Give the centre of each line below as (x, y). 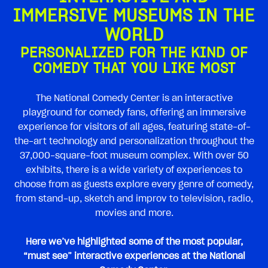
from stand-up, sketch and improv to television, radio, (134, 198)
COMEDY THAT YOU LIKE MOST (134, 68)
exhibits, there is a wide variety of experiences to (134, 170)
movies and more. (134, 213)
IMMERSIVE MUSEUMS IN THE (134, 16)
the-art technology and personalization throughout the (134, 141)
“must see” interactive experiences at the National (134, 256)
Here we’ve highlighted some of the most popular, (134, 241)
